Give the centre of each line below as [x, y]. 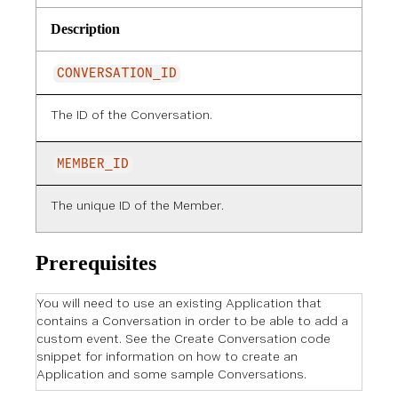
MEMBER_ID [93, 164]
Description [85, 29]
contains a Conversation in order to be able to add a [192, 321]
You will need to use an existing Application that [179, 303]
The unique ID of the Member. [137, 205]
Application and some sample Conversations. [171, 374]
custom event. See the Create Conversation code [183, 338]
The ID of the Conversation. [131, 115]
